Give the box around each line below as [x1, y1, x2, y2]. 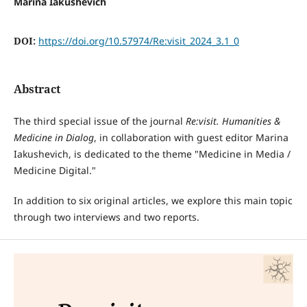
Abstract [13, 82, 60, 97]
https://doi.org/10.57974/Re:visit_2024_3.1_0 [38, 34, 239, 48]
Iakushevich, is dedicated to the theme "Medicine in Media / [13, 147, 291, 161]
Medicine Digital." [13, 164, 96, 177]
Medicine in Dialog [13, 131, 94, 145]
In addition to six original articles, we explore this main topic [13, 194, 293, 208]
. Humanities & [216, 114, 280, 128]
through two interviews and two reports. [13, 210, 199, 224]
